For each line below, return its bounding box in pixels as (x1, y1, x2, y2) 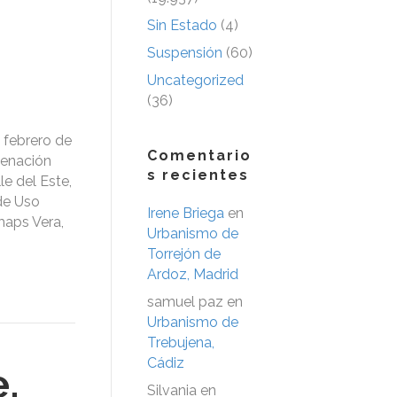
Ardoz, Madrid (147, 265, 238, 283)
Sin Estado (147, 16, 217, 34)
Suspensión (147, 43, 222, 61)
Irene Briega (147, 204, 224, 222)
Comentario (147, 146, 252, 164)
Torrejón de (147, 245, 221, 262)
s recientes (147, 166, 249, 183)
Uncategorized (147, 71, 244, 89)
